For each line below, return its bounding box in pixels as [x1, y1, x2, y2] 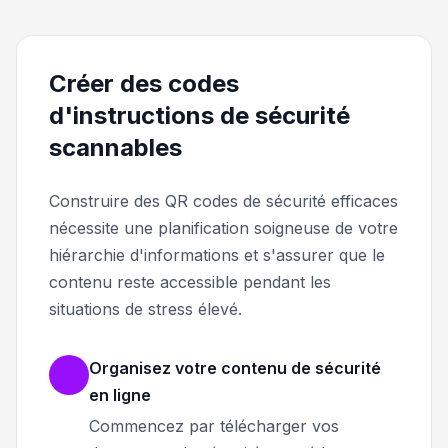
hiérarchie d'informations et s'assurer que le [49, 244, 385, 265]
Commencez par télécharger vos [89, 415, 339, 436]
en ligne [89, 384, 151, 405]
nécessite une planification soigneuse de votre [49, 217, 398, 238]
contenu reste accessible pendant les [49, 271, 331, 292]
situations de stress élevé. [49, 298, 242, 319]
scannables [49, 132, 182, 162]
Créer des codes [49, 68, 239, 98]
